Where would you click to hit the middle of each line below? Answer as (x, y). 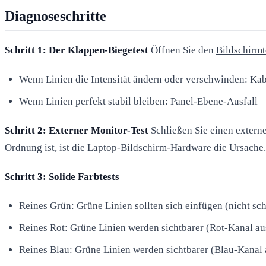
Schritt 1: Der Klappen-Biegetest (77, 50)
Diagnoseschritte (56, 16)
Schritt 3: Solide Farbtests (62, 176)
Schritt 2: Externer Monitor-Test (77, 130)
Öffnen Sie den (182, 50)
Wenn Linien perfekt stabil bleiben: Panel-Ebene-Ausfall (138, 101)
